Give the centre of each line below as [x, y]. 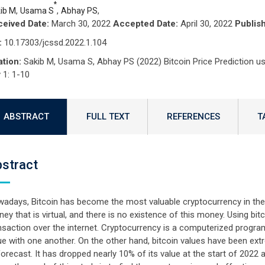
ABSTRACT [26, 117]
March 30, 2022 [81, 24]
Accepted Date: [145, 24]
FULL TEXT [108, 117]
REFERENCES [193, 117]
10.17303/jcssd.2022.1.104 [54, 43]
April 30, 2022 [206, 24]
